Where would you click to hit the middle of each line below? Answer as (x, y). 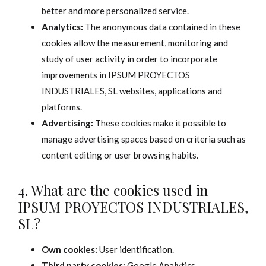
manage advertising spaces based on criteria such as (144, 139)
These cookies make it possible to (161, 123)
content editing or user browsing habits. (120, 155)
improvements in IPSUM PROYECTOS (116, 75)
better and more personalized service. (115, 11)
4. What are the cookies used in (113, 191)
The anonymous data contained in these (163, 27)
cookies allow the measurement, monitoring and (135, 43)
